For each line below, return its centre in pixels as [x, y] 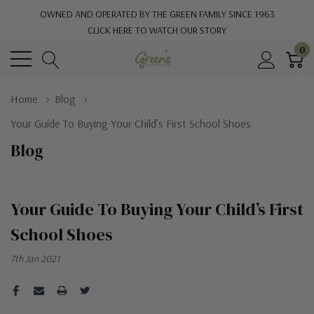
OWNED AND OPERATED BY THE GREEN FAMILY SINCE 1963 [157, 14]
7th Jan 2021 [35, 259]
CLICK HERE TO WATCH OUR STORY [157, 30]
